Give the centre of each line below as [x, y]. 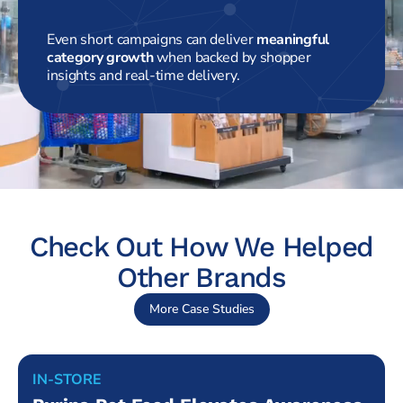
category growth [100, 57]
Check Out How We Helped [201, 247]
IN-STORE [67, 380]
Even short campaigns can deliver [152, 39]
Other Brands [201, 278]
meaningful [292, 39]
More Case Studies [201, 309]
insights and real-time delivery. [143, 75]
